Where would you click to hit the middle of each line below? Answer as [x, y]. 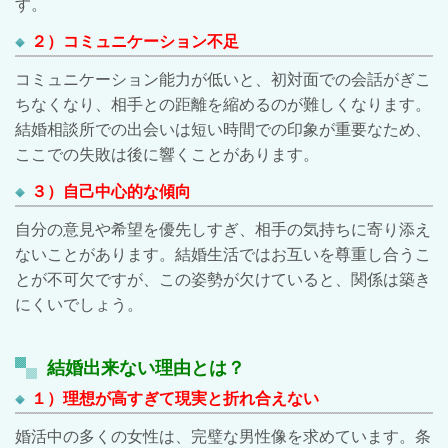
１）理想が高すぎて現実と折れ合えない [175, 398]
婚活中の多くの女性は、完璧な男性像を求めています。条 [223, 436]
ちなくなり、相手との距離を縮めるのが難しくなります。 [223, 104]
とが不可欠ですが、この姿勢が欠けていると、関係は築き [223, 279]
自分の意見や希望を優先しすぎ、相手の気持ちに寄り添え [223, 229]
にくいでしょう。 [79, 304]
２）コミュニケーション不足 [135, 41]
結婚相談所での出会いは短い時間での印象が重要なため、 [223, 129]
